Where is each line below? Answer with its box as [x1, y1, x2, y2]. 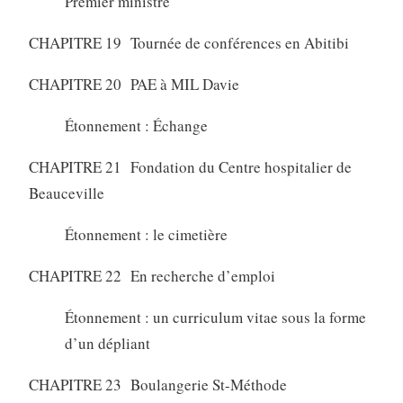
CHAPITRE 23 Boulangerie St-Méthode [28, 374, 287, 396]
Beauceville [28, 183, 104, 204]
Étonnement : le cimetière [64, 224, 228, 246]
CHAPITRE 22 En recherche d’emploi [28, 265, 275, 287]
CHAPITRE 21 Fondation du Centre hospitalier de [28, 157, 352, 178]
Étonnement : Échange [64, 115, 208, 137]
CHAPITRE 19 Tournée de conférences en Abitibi [28, 32, 349, 54]
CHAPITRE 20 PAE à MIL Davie [28, 74, 239, 95]
